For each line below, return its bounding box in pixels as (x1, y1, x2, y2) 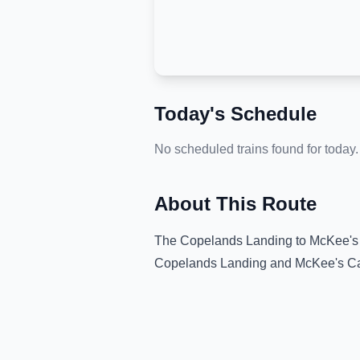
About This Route (154, 193, 317, 215)
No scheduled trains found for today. (154, 142, 358, 156)
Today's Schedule (154, 103, 317, 125)
